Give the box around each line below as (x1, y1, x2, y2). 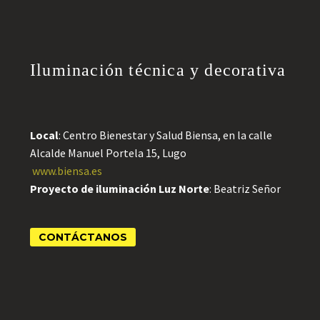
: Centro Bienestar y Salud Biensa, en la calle (59, 128, 272, 142)
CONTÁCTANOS (39, 231, 127, 244)
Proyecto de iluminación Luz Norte (30, 181, 209, 196)
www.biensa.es (32, 164, 102, 178)
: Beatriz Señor (209, 181, 281, 196)
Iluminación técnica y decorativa (30, 61, 286, 79)
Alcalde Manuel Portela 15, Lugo (30, 146, 186, 160)
